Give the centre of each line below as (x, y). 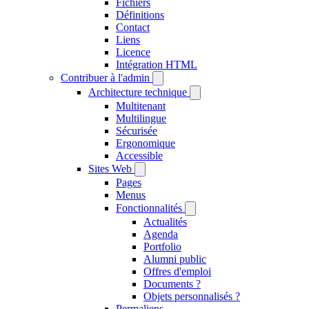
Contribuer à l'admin (105, 78)
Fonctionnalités (149, 208)
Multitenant (141, 106)
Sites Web (110, 169)
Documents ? (172, 284)
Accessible (139, 156)
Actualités (165, 222)
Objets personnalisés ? (192, 296)
